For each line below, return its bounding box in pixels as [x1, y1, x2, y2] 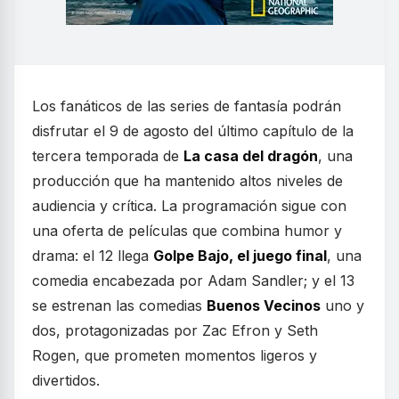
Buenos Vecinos [207, 296, 321, 314]
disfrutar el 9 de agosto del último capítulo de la [32, 121, 354, 140]
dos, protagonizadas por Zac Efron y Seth [32, 321, 318, 339]
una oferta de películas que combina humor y [32, 221, 342, 240]
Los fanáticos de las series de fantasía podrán [32, 96, 341, 115]
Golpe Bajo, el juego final [153, 246, 327, 265]
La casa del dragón [183, 146, 318, 165]
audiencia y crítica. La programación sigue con [32, 196, 346, 215]
